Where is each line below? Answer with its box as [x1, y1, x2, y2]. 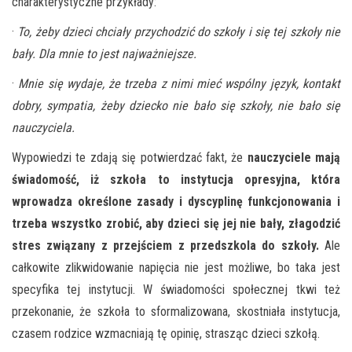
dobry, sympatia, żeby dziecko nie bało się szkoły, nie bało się [12, 97, 340, 113]
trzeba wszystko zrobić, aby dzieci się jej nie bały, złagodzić [12, 215, 340, 231]
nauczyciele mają [247, 149, 340, 165]
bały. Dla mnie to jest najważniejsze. [12, 46, 196, 61]
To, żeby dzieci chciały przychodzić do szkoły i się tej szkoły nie [17, 24, 341, 39]
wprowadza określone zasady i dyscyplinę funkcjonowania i [12, 193, 340, 209]
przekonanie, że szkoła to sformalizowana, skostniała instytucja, [12, 303, 340, 319]
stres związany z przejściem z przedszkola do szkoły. [12, 237, 319, 253]
